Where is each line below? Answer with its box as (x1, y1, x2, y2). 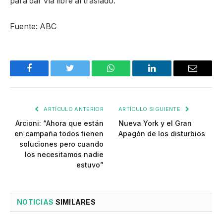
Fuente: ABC (10, 21, 56, 31)
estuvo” (76, 160, 104, 169)
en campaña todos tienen (14, 129, 104, 138)
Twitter (69, 71, 96, 80)
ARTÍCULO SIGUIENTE (118, 105, 182, 112)
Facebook (28, 71, 63, 80)
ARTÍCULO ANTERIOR (42, 105, 104, 112)
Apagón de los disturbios (118, 129, 205, 138)
